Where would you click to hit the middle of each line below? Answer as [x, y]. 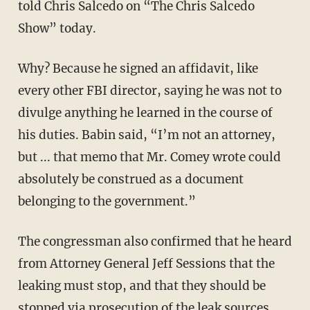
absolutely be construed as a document [130, 180]
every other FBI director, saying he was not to [149, 91]
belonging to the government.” [107, 202]
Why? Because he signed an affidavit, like [138, 69]
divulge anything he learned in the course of [145, 113]
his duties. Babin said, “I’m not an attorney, [146, 135]
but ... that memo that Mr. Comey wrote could [149, 157]
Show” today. [57, 29]
